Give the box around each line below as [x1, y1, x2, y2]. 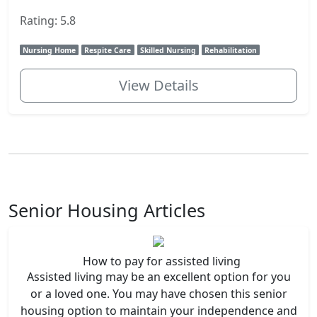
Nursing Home [23, 45, 76, 55]
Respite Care [84, 45, 132, 55]
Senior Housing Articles [8, 197, 205, 222]
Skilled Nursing [139, 45, 196, 55]
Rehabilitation [204, 45, 258, 55]
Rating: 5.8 [20, 12, 76, 28]
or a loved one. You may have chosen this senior [30, 285, 287, 301]
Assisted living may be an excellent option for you [26, 268, 291, 284]
